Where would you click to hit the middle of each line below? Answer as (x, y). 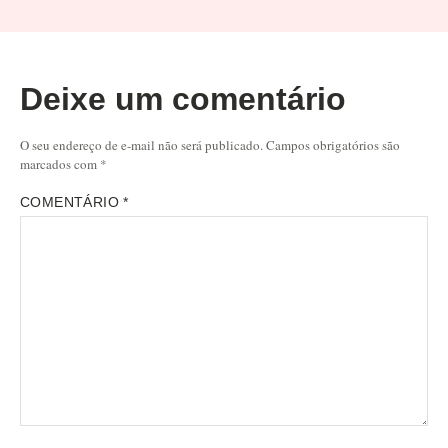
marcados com (60, 164)
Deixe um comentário (183, 99)
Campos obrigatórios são (333, 145)
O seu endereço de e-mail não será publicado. (141, 145)
